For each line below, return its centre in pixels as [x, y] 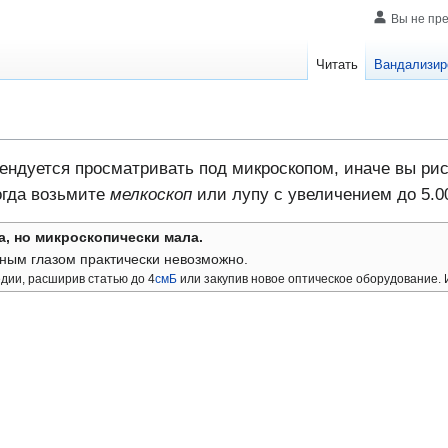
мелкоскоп [151, 195]
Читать [337, 65]
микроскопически [97, 237]
